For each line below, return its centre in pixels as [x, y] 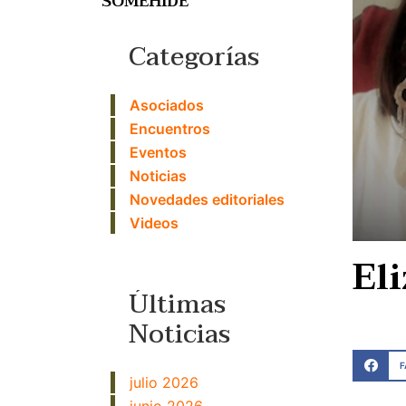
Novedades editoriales [207, 199]
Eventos [158, 152]
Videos [154, 223]
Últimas [177, 304]
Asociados [167, 105]
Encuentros [170, 129]
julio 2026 [164, 382]
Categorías [194, 57]
